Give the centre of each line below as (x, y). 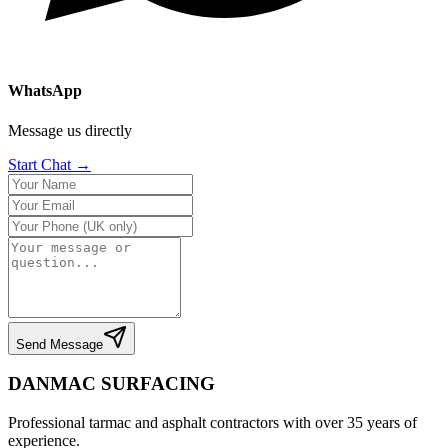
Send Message (59, 344)
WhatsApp (45, 91)
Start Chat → (49, 164)
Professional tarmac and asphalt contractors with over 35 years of (212, 423)
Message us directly (70, 130)
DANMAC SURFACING (111, 384)
